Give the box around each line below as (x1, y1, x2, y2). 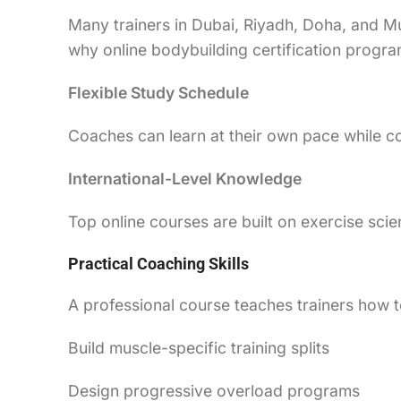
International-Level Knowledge (68, 168, 302, 188)
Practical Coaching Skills (68, 253, 249, 273)
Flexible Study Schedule (68, 82, 249, 102)
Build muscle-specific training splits (68, 337, 329, 357)
